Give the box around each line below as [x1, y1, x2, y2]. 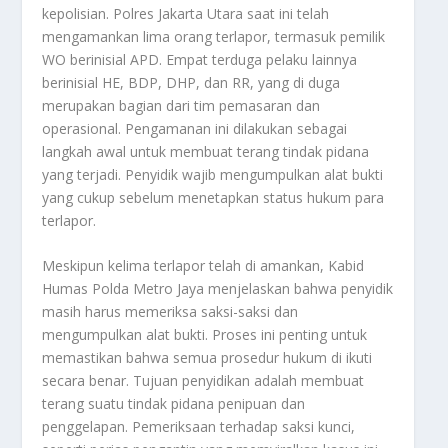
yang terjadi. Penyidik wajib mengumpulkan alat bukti [42, 164, 384, 184]
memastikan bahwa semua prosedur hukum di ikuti [42, 348, 373, 368]
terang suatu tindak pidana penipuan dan [42, 394, 306, 414]
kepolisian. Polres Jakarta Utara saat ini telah [42, 3, 330, 23]
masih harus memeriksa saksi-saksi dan [42, 302, 299, 322]
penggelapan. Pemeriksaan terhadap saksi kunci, [42, 417, 356, 437]
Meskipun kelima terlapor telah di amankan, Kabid [42, 256, 365, 276]
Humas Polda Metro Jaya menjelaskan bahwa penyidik [42, 279, 394, 299]
